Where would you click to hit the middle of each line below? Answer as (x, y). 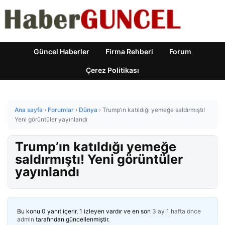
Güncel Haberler (62, 51)
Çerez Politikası (113, 70)
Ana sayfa (29, 110)
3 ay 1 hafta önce (177, 211)
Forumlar (61, 110)
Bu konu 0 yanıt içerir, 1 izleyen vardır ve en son (85, 211)
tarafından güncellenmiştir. (72, 219)
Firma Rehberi (129, 51)
